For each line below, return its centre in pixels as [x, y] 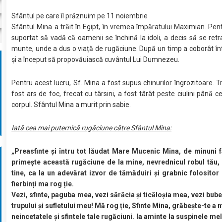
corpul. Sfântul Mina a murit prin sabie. [71, 104]
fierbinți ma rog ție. [43, 184]
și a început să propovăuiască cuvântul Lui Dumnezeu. [96, 59]
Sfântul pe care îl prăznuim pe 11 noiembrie [80, 16]
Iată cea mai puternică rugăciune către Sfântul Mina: [92, 128]
